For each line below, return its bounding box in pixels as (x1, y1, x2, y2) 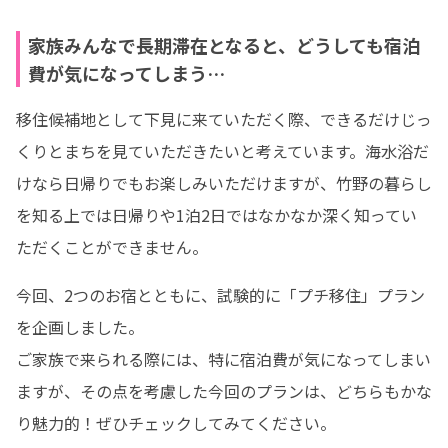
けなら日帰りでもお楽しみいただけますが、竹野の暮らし (16, 171, 432, 195)
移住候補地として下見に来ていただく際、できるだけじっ (16, 107, 432, 131)
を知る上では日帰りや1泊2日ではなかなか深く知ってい (16, 203, 417, 227)
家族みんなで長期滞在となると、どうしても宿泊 (28, 32, 420, 58)
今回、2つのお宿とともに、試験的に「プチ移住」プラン (16, 283, 425, 307)
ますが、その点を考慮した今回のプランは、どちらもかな (16, 379, 432, 403)
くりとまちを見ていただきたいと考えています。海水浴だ (16, 139, 429, 163)
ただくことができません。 (16, 235, 208, 259)
